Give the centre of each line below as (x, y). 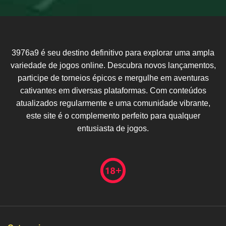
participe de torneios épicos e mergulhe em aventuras (113, 78)
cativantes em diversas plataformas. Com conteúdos (113, 91)
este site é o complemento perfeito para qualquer (113, 116)
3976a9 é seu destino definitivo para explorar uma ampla (113, 53)
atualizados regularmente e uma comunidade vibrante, (113, 103)
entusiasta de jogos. (113, 129)
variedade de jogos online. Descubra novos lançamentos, (113, 66)
